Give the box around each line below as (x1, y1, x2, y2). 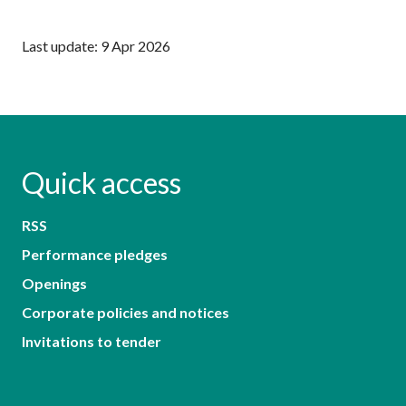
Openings (22, 274, 87, 292)
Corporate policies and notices (22, 303, 229, 321)
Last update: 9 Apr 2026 (22, 36, 170, 54)
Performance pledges (22, 245, 168, 263)
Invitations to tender (22, 332, 161, 350)
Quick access (22, 164, 181, 200)
